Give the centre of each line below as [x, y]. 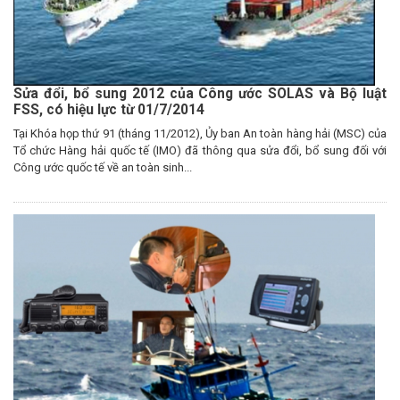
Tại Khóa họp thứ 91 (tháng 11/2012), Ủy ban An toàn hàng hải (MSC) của [200, 133]
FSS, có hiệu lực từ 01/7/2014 [109, 109]
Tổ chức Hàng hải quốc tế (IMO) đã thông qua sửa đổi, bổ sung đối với [200, 150]
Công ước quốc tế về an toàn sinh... [103, 167]
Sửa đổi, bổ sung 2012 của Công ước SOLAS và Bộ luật [200, 93]
